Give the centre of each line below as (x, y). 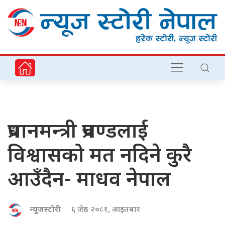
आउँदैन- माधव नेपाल (89, 181)
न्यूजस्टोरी (45, 210)
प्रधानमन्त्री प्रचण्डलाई (78, 133)
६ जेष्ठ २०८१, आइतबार (106, 210)
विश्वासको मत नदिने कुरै (100, 157)
